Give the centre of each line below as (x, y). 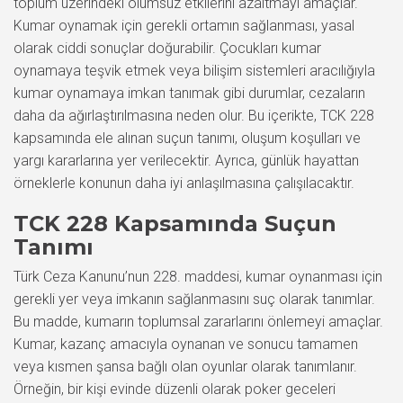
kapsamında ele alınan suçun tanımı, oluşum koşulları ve (187, 138)
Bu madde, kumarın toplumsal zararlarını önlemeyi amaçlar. (198, 322)
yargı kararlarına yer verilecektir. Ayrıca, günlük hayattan (186, 161)
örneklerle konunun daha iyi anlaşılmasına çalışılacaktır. (184, 183)
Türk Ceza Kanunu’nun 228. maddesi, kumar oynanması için (198, 277)
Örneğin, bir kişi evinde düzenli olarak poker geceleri (175, 389)
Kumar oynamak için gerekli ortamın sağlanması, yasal (184, 26)
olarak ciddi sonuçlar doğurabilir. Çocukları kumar (167, 48)
